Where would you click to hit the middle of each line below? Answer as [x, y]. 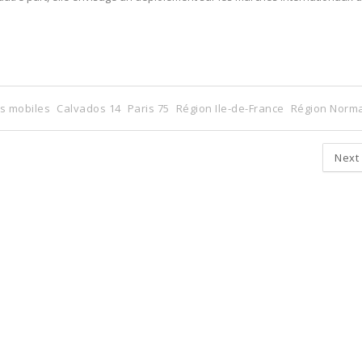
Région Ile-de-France [230, 108]
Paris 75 [148, 108]
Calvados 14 [89, 108]
